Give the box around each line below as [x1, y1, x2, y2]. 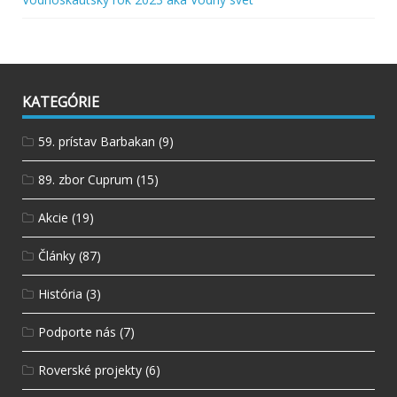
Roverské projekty [38, 361, 142, 378]
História [38, 284, 82, 302]
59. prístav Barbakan [38, 132, 155, 150]
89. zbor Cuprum [38, 170, 133, 188]
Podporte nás [38, 323, 116, 340]
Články [38, 246, 75, 264]
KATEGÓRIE [22, 91, 99, 112]
